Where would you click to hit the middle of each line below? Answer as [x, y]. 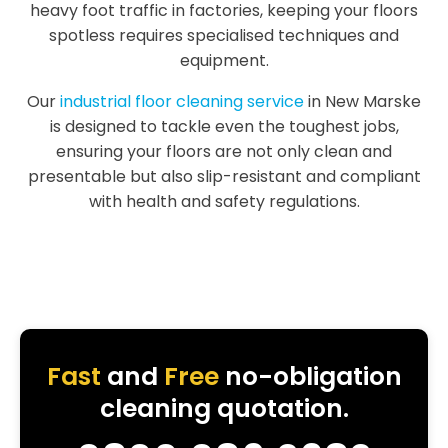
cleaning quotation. [224, 408]
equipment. [224, 60]
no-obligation [310, 376]
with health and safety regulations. [224, 201]
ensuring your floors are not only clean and [224, 151]
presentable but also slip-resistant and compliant [224, 176]
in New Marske [362, 101]
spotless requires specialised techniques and [224, 35]
